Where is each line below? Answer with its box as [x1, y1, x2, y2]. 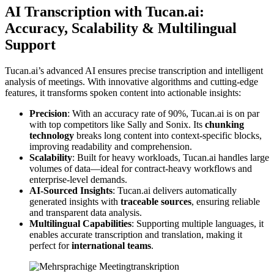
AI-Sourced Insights [29, 185, 113, 196]
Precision [29, 108, 67, 119]
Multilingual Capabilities [29, 218, 131, 229]
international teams [72, 240, 151, 251]
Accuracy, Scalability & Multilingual [5, 20, 237, 37]
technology [29, 130, 74, 141]
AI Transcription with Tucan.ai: [5, 4, 204, 20]
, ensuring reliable [191, 196, 260, 207]
